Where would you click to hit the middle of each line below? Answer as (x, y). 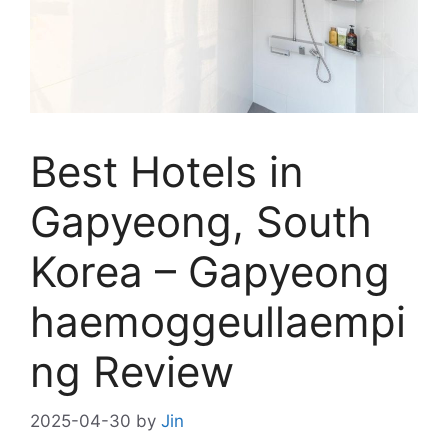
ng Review (132, 372)
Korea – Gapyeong (210, 272)
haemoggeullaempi (218, 322)
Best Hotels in (167, 172)
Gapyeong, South (201, 222)
